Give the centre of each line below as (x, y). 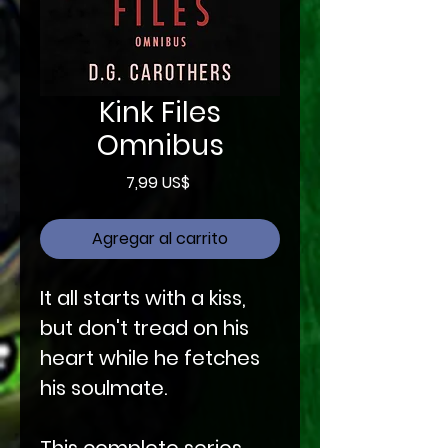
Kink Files (160, 112)
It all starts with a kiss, (143, 297)
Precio (212, 181)
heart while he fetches (150, 357)
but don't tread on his (144, 327)
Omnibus (160, 145)
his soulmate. (103, 387)
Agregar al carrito (160, 238)
